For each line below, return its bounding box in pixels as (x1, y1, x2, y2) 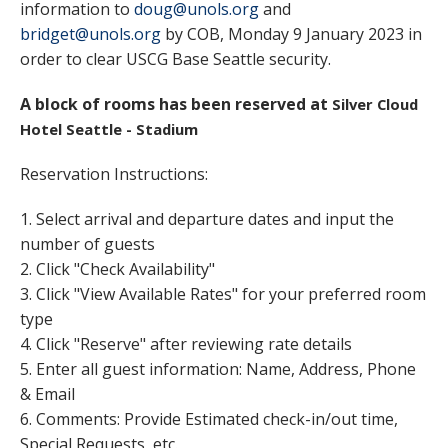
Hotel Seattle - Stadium (20, 118, 198, 139)
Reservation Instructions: (20, 162, 208, 185)
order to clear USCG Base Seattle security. (20, 47, 335, 70)
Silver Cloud (332, 93, 418, 114)
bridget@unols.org (20, 22, 161, 45)
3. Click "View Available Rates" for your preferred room (20, 282, 426, 305)
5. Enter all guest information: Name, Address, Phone (20, 357, 416, 380)
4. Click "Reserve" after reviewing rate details (20, 332, 352, 355)
